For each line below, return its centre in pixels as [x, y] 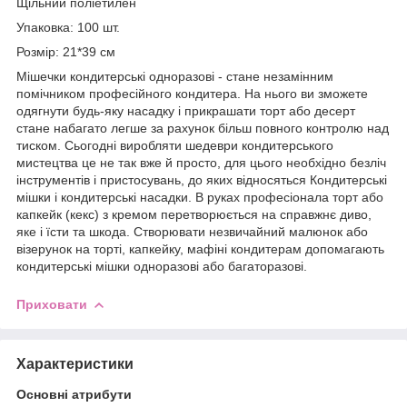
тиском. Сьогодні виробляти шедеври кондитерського [175, 145]
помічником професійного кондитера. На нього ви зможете [192, 93]
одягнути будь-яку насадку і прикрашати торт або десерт [186, 110]
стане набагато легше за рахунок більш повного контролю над [203, 128]
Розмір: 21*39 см [66, 51]
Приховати [52, 304]
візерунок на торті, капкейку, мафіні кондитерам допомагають [200, 248]
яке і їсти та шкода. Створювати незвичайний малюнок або [192, 231]
